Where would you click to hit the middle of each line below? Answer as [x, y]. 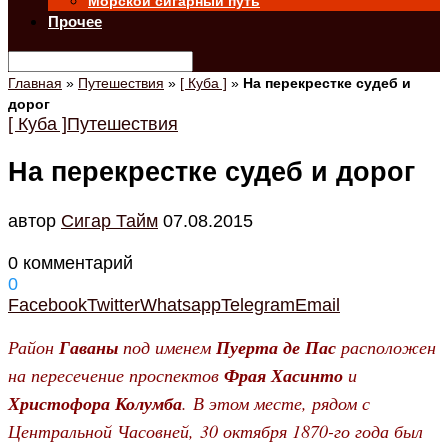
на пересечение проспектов [116, 374]
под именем [167, 346]
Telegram [258, 304]
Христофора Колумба [95, 403]
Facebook [47, 304]
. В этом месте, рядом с [276, 402]
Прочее [75, 21]
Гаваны [86, 347]
